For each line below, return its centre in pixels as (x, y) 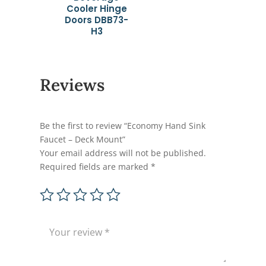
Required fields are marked (96, 166)
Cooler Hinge (96, 9)
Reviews (72, 85)
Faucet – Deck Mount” (83, 139)
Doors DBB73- (97, 20)
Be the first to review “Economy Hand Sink (123, 125)
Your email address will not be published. (123, 153)
